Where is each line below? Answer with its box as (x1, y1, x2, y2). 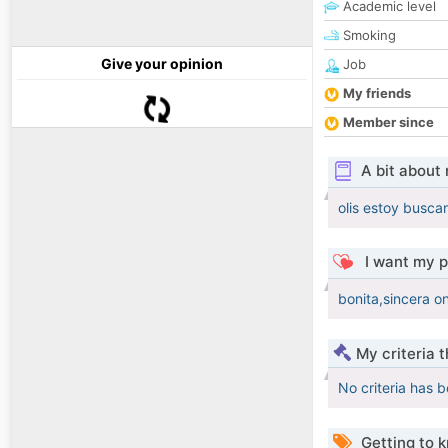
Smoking (339, 27, 396, 44)
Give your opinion (101, 55, 223, 73)
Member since (343, 114, 434, 131)
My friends (343, 85, 411, 102)
